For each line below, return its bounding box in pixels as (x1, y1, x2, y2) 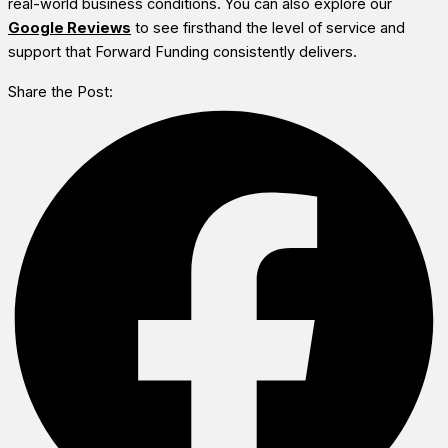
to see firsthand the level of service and (131, 19, 405, 38)
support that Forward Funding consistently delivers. (8, 43, 357, 62)
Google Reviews (8, 19, 131, 38)
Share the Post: (8, 83, 113, 102)
